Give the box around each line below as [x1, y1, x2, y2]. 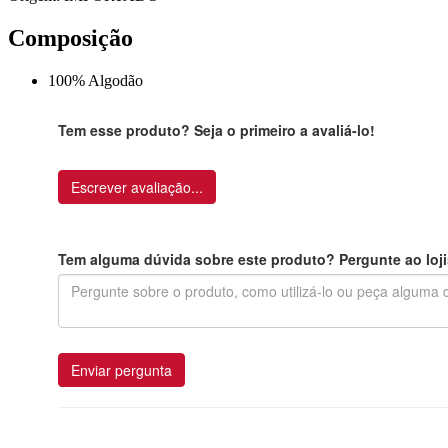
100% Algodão [48, 72, 143, 90]
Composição [8, 25, 133, 52]
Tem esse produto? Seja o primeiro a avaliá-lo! [58, 120, 375, 141]
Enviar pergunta [71, 360, 172, 381]
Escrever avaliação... [71, 177, 203, 198]
